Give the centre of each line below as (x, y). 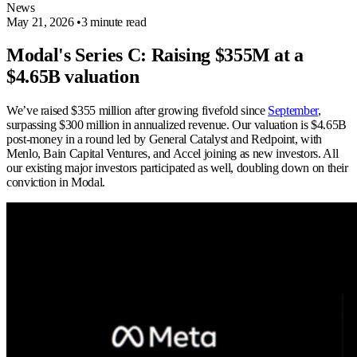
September (293, 111)
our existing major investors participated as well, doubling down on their (177, 168)
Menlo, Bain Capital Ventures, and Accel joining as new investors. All (173, 154)
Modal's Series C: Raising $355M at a (155, 55)
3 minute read (114, 22)
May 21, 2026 (40, 22)
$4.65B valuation (73, 77)
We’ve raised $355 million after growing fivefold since (137, 111)
